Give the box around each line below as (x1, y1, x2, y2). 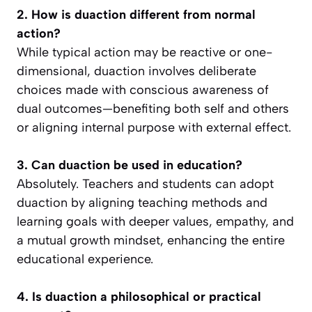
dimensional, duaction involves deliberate (17, 63, 256, 79)
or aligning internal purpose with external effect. (17, 120, 291, 136)
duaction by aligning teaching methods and (17, 195, 267, 211)
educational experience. (17, 251, 153, 267)
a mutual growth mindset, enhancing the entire (17, 233, 285, 249)
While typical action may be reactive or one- (17, 45, 272, 61)
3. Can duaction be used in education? (17, 157, 242, 173)
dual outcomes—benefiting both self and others (17, 101, 289, 117)
